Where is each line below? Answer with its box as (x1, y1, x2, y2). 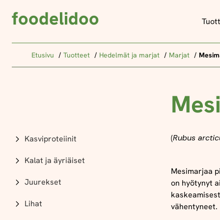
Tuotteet (63, 51, 92, 59)
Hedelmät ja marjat (99, 51, 162, 59)
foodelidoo (12, 7, 99, 30)
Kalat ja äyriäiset (25, 155, 85, 165)
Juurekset (25, 177, 61, 187)
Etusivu (31, 51, 56, 59)
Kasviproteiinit (25, 134, 77, 144)
